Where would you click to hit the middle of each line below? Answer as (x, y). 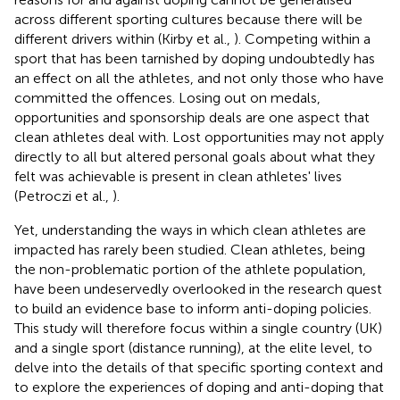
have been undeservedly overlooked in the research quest (198, 288)
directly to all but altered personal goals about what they (195, 156)
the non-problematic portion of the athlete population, (190, 269)
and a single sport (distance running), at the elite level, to (193, 347)
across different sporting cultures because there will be (188, 19)
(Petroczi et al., (63, 196)
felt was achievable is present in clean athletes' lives (178, 176)
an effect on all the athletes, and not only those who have (199, 78)
